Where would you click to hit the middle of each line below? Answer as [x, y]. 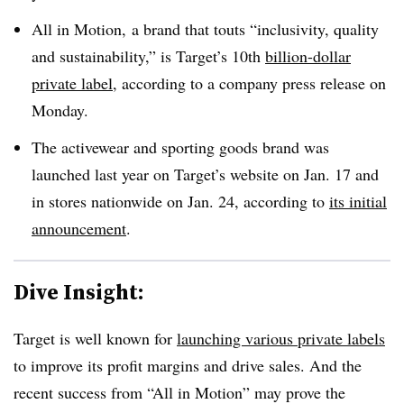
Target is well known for [95, 338]
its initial [358, 201]
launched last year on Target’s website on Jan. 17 [191, 174]
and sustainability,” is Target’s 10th [148, 55]
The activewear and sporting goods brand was [180, 147]
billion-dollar [308, 55]
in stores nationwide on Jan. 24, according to [180, 201]
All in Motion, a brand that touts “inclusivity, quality [205, 28]
